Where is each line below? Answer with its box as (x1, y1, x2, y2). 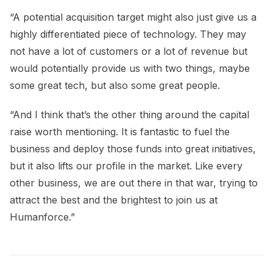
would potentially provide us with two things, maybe (10, 62, 250, 74)
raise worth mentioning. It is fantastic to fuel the (10, 125, 230, 138)
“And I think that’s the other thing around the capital (10, 108, 249, 121)
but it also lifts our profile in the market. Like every (10, 159, 243, 172)
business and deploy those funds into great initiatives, (10, 142, 256, 155)
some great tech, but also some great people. (10, 79, 220, 91)
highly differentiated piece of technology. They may (10, 27, 246, 40)
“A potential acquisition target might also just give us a (10, 10, 257, 23)
